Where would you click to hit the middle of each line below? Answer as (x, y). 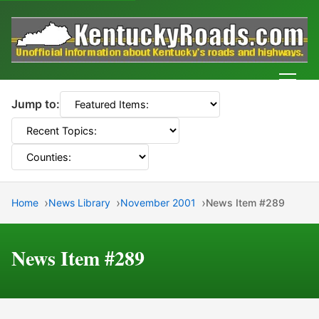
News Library (79, 203)
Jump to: (36, 104)
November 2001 (158, 203)
